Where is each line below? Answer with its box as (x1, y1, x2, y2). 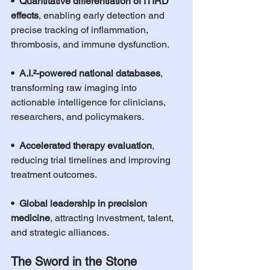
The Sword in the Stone (11, 254, 137, 269)
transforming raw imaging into (11, 82, 139, 93)
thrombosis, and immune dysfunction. (11, 39, 169, 50)
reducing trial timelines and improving (11, 154, 173, 166)
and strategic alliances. (11, 227, 109, 238)
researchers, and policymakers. (11, 111, 144, 122)
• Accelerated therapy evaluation (11, 140, 152, 151)
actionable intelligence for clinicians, (11, 96, 168, 108)
